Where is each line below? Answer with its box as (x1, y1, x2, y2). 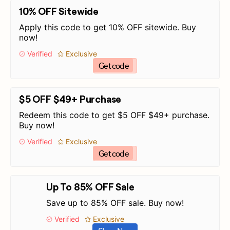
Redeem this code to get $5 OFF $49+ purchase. (19, 110, 209, 120)
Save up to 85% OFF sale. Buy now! (46, 198, 184, 208)
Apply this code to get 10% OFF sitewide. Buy (19, 22, 196, 32)
